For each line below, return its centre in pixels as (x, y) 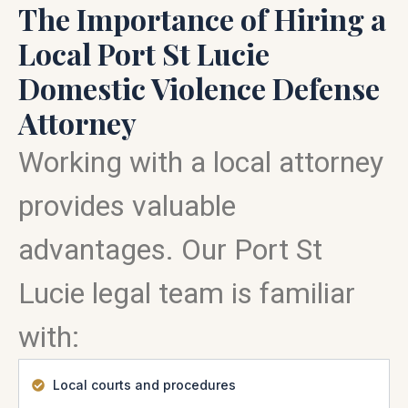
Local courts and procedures (144, 385)
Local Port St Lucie (144, 53)
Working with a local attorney (201, 162)
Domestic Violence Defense (199, 88)
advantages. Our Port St (170, 250)
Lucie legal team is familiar (187, 293)
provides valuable (127, 206)
